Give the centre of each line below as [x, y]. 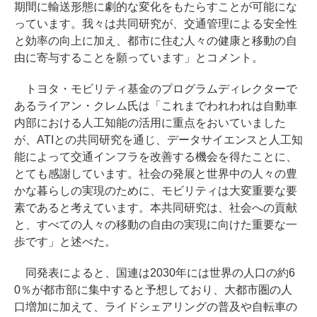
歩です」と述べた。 [65, 242]
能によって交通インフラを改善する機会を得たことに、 [156, 157]
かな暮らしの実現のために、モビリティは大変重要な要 [156, 191]
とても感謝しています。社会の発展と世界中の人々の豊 [156, 174]
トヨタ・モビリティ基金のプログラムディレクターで [156, 89]
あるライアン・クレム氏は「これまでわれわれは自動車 [156, 106]
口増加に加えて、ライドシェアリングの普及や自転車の [156, 307]
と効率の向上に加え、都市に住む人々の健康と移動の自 [156, 41]
